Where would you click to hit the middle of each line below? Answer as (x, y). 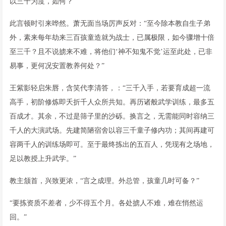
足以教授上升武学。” (43, 158)
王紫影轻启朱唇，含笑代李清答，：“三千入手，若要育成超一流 (110, 88)
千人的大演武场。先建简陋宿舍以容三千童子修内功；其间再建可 (112, 130)
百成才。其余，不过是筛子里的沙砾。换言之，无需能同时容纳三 (112, 116)
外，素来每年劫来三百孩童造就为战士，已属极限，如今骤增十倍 (112, 37)
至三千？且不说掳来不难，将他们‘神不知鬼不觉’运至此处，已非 (111, 51)
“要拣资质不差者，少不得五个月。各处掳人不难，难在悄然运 (106, 203)
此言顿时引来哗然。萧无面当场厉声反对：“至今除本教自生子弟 (110, 23)
